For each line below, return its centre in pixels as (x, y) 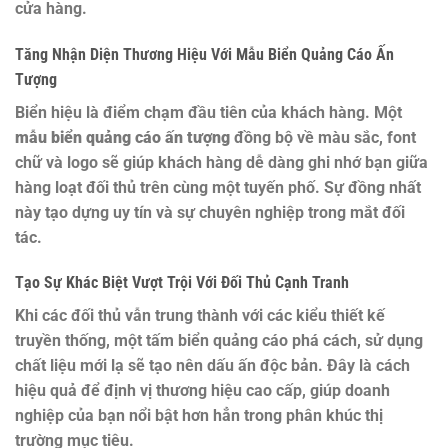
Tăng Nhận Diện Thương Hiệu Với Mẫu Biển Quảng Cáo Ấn (204, 54)
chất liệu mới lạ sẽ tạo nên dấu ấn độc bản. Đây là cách (212, 366)
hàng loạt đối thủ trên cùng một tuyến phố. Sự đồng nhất (218, 187)
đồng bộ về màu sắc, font (323, 137)
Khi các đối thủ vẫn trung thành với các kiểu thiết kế (200, 316)
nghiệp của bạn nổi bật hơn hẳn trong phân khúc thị (199, 416)
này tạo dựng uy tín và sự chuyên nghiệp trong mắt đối (210, 212)
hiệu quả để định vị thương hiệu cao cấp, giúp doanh (202, 391)
